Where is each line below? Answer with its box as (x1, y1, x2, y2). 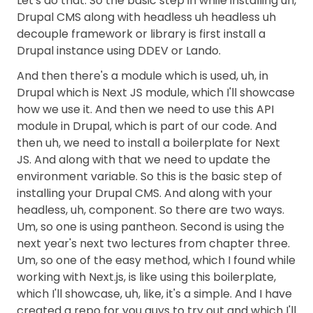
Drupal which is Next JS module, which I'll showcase (17, 85, 295, 101)
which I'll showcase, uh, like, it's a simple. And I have (17, 286, 292, 302)
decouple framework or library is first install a (17, 26, 265, 42)
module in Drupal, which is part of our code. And (17, 118, 277, 134)
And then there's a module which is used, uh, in (17, 68, 268, 84)
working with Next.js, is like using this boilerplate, (17, 269, 276, 285)
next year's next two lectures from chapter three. (17, 235, 290, 252)
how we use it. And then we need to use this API (17, 101, 274, 117)
